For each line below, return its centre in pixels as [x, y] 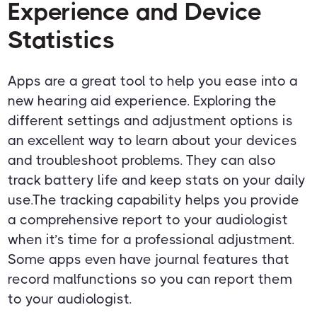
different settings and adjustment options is [151, 121]
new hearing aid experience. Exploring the [143, 101]
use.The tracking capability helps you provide [154, 200]
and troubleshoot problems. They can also [142, 161]
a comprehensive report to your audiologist [148, 220]
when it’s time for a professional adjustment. [151, 240]
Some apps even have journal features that [149, 260]
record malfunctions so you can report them [150, 279]
